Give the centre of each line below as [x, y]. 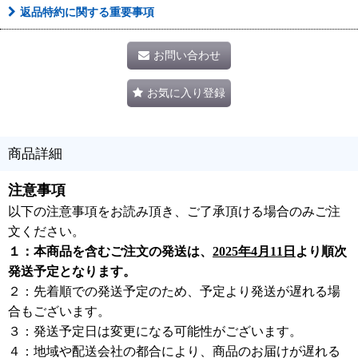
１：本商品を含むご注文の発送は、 [110, 251]
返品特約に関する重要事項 [87, 12]
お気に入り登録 [186, 93]
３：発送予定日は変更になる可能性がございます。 [155, 331]
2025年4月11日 [254, 251]
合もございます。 [59, 311]
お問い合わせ [187, 55]
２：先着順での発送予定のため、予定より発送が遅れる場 [174, 291]
